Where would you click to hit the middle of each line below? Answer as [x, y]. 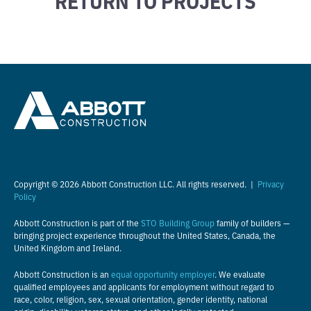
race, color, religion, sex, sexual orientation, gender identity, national [141, 299]
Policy [25, 196]
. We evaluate [240, 274]
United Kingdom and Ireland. [68, 247]
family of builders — [252, 222]
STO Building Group [178, 222]
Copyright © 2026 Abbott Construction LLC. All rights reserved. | [136, 183]
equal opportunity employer [163, 274]
